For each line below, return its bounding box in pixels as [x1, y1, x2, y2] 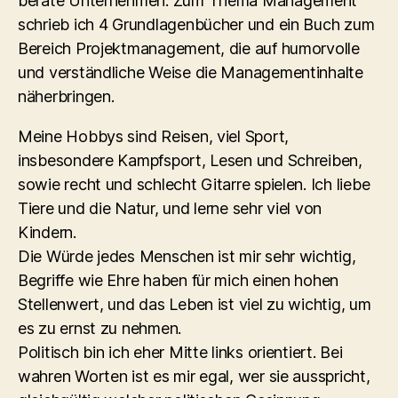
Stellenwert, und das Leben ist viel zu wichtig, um [18, 295, 371, 314]
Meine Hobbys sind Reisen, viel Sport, [18, 127, 290, 146]
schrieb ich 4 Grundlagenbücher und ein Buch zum [18, 15, 375, 34]
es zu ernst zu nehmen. [18, 319, 182, 338]
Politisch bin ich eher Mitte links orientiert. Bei [18, 343, 343, 362]
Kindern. [18, 223, 76, 242]
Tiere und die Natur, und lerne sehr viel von [18, 199, 322, 218]
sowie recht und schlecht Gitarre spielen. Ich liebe [18, 175, 370, 194]
